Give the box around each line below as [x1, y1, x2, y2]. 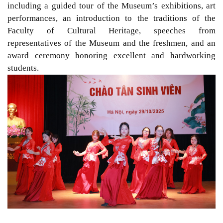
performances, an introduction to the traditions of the [7, 13, 216, 23]
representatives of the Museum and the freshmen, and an [7, 38, 216, 48]
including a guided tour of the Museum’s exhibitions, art [7, 1, 216, 11]
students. [7, 63, 39, 73]
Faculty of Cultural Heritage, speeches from [7, 26, 216, 36]
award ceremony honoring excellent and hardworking [7, 51, 216, 61]
